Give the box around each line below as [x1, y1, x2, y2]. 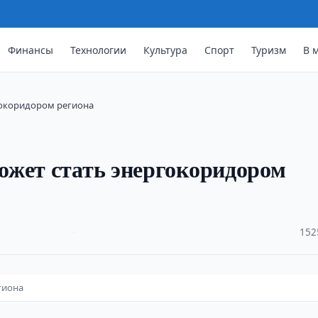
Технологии [70, 43, 127, 57]
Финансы [8, 43, 54, 57]
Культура [143, 43, 188, 57]
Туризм [251, 43, 287, 57]
